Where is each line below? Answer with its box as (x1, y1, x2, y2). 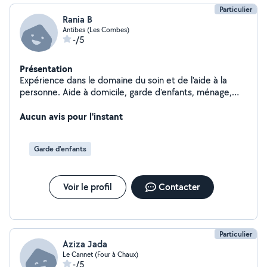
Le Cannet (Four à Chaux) (63, 250, 138, 259)
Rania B (63, 13, 92, 26)
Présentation (20, 62, 73, 75)
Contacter (158, 181, 200, 193)
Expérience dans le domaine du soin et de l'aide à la (20, 74, 227, 86)
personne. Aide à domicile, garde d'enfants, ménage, (20, 86, 232, 98)
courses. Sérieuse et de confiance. (20, 98, 159, 110)
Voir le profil (63, 181, 112, 193)
